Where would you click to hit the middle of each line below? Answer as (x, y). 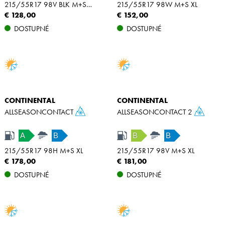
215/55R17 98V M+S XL (156, 150)
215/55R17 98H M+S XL (44, 150)
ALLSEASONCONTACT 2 (156, 112)
